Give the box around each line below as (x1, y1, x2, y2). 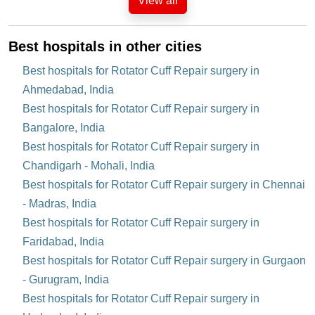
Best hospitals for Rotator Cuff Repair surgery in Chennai (22, 179, 305, 191)
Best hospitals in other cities (8, 39, 202, 55)
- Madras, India (22, 198, 96, 210)
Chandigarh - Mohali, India (22, 160, 155, 172)
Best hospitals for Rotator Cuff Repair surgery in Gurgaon (22, 255, 306, 267)
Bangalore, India (22, 122, 105, 134)
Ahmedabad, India (22, 84, 114, 96)
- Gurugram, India (22, 274, 109, 286)
